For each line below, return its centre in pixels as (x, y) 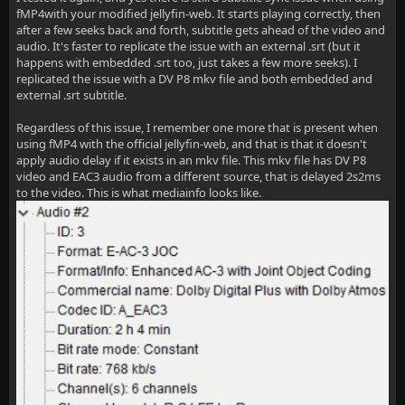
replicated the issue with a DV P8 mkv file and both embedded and (194, 79)
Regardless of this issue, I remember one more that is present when (197, 127)
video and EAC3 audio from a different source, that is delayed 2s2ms (198, 176)
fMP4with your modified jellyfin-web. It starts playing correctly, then (198, 14)
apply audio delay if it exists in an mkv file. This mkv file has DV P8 (191, 160)
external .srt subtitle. (71, 95)
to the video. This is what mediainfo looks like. (139, 193)
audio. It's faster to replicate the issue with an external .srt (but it (188, 46)
